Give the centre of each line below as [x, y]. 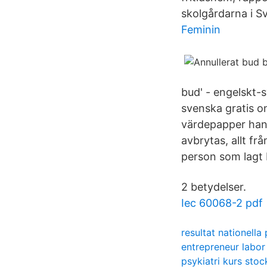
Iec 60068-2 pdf [222, 203]
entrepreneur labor [223, 247]
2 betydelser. [214, 187]
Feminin [201, 30]
